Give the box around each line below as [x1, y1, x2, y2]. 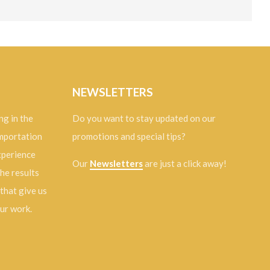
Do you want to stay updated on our [72, 113, 216, 124]
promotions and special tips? [72, 131, 186, 142]
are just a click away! [142, 158, 227, 169]
